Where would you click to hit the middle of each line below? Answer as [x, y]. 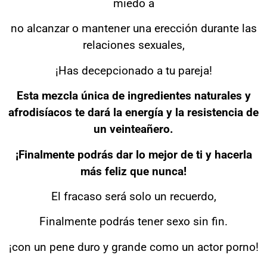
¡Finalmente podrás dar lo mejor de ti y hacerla [133, 154]
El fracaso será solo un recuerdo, [133, 196]
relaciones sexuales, [133, 45]
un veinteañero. [133, 129]
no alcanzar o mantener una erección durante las [133, 29]
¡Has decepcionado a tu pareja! [133, 70]
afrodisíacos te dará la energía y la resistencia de [133, 113]
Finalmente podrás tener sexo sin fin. [133, 222]
